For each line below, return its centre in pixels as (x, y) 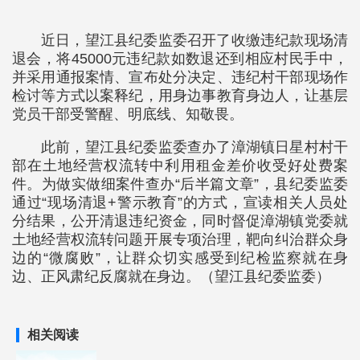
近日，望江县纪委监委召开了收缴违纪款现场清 (194, 40)
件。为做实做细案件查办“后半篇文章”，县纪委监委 (180, 184)
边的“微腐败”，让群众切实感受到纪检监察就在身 (180, 258)
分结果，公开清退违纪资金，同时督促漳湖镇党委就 (180, 221)
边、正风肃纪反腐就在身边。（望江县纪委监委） (171, 276)
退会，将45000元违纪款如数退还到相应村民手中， (180, 58)
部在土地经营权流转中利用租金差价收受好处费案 (180, 165)
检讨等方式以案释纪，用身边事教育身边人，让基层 (180, 95)
